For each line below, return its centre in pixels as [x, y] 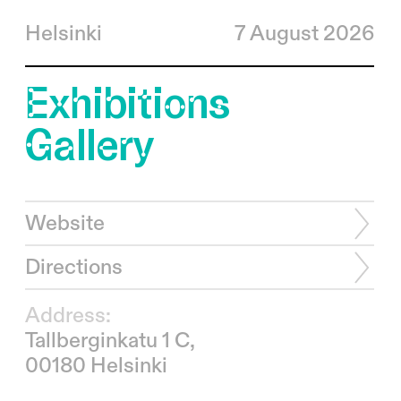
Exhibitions [128, 102]
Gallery [89, 144]
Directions [73, 268]
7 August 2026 [304, 34]
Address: [68, 316]
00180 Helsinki [96, 366]
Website [64, 224]
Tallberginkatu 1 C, [110, 341]
